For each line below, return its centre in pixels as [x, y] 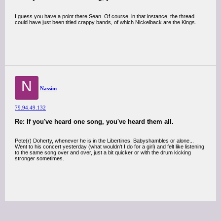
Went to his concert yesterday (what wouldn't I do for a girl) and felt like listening [110, 147]
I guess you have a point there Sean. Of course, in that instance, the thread [105, 16]
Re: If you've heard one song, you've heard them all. [94, 122]
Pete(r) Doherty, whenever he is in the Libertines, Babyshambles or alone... [104, 141]
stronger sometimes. [39, 158]
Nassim [48, 88]
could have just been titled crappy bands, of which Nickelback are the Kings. [106, 22]
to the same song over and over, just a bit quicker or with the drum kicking [103, 152]
